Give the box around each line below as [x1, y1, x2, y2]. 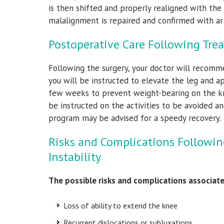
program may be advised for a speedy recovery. [48, 112, 223, 123]
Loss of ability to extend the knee [63, 200, 179, 210]
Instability [48, 148, 101, 164]
